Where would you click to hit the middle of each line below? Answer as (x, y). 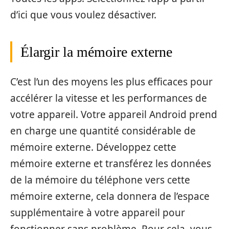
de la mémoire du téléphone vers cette (100, 180)
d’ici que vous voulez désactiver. (83, 15)
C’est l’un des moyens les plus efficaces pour (111, 82)
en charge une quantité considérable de (103, 131)
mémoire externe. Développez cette (93, 147)
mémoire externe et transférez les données (111, 164)
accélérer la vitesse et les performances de (109, 98)
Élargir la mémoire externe (96, 52)
